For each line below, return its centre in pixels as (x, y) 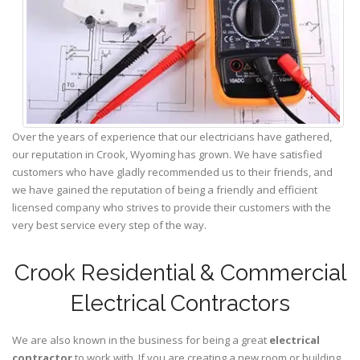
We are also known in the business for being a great (141, 340)
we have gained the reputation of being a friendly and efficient (165, 190)
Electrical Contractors (180, 304)
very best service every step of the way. (109, 225)
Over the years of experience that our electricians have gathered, (172, 137)
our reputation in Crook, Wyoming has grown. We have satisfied (167, 155)
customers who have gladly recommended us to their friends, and (172, 172)
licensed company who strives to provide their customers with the (172, 208)
